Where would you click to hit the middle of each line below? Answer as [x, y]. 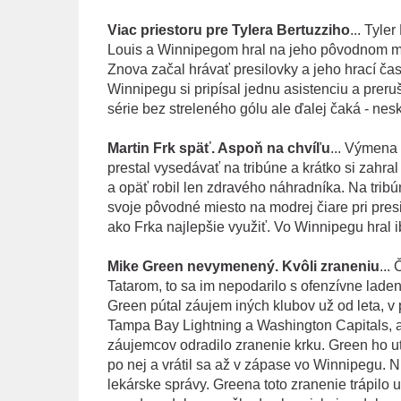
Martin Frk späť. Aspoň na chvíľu [218, 148]
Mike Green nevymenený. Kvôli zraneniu [243, 266]
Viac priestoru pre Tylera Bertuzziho [228, 30]
